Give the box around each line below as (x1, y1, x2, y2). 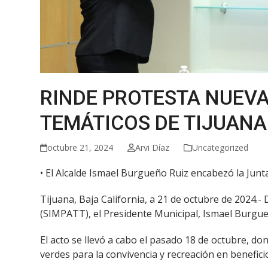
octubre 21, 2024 (47, 142, 114, 153)
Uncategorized (191, 142, 248, 153)
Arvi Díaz (135, 142, 169, 153)
